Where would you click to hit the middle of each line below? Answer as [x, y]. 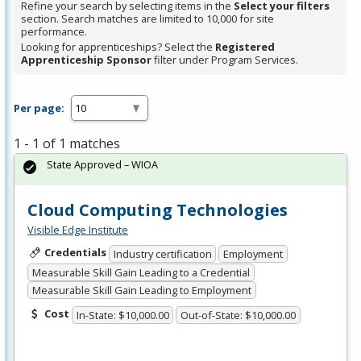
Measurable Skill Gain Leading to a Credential [141, 272]
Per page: [39, 108]
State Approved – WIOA [102, 165]
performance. [54, 32]
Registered [245, 47]
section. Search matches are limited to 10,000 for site [147, 19]
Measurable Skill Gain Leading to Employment [141, 290]
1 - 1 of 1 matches [67, 144]
